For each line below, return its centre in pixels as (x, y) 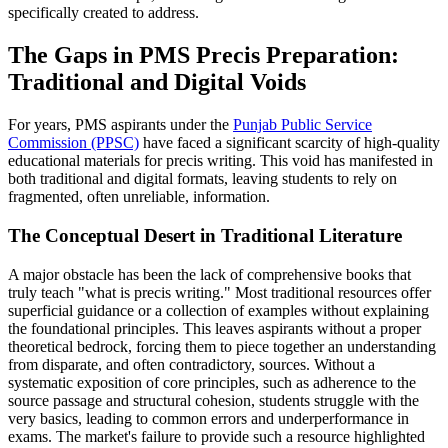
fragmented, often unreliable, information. (139, 197)
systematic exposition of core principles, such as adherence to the (212, 382)
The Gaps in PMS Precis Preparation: (203, 55)
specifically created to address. (103, 13)
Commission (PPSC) (73, 143)
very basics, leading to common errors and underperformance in (208, 418)
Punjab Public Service (302, 125)
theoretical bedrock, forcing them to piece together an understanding (222, 346)
